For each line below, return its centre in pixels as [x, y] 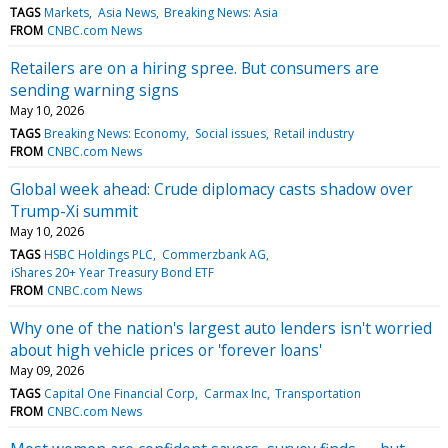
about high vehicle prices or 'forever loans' [166, 349]
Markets [67, 12]
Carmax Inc [235, 393]
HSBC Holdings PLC [99, 254]
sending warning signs [94, 89]
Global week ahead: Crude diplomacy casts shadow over [211, 188]
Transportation [317, 393]
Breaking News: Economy [115, 133]
